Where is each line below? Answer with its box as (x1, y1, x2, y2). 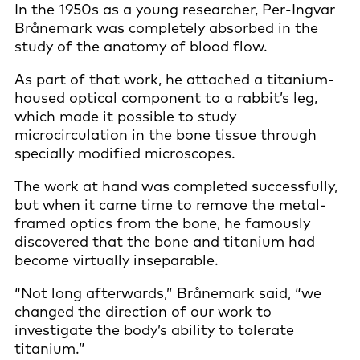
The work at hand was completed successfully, (14, 176, 337, 195)
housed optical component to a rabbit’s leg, (14, 88, 317, 107)
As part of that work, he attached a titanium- (14, 69, 334, 88)
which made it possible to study (14, 106, 236, 125)
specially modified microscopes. (14, 143, 239, 162)
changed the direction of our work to (14, 301, 272, 321)
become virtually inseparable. (14, 250, 223, 269)
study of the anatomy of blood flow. (14, 36, 272, 55)
